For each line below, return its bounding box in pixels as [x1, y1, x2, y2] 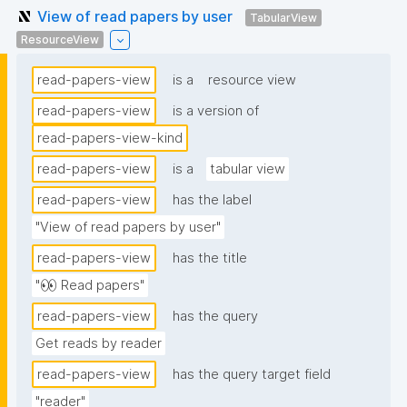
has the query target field [173, 366, 331, 383]
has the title [173, 250, 247, 267]
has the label [173, 192, 252, 209]
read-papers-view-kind [37, 130, 183, 147]
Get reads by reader [35, 335, 162, 352]
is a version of [173, 103, 259, 120]
